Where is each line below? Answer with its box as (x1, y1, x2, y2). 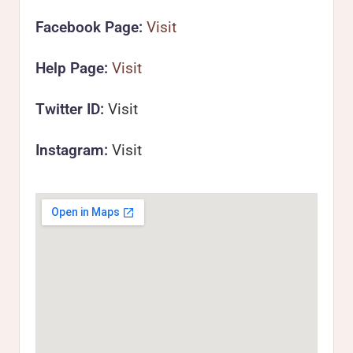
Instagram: (35, 141, 112, 159)
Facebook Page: (35, 18, 147, 36)
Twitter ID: (35, 100, 108, 118)
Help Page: (35, 59, 112, 77)
